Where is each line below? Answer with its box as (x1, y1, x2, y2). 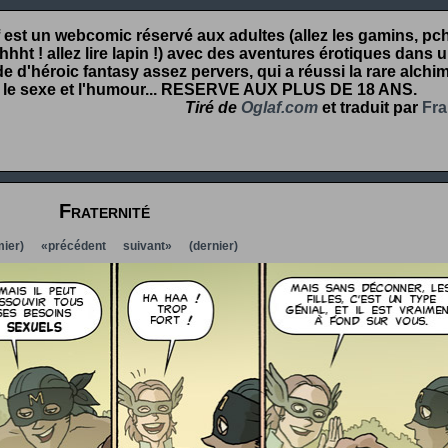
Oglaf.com (241, 99, 318, 117)
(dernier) (188, 239, 238, 254)
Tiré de (185, 99, 241, 117)
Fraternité (58, 199, 150, 222)
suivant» (122, 239, 172, 254)
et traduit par (318, 99, 422, 117)
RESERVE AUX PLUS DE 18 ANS (161, 81, 413, 99)
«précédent (40, 239, 106, 254)
